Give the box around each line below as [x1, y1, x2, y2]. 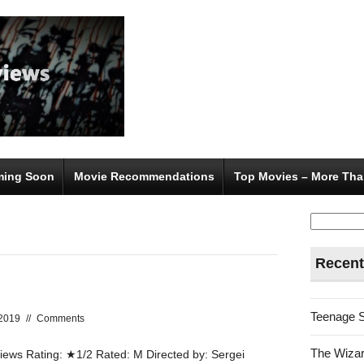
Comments [37, 312, 84, 324]
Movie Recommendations [74, 169, 214, 183]
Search [310, 210, 352, 224]
